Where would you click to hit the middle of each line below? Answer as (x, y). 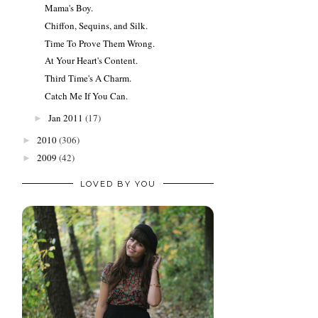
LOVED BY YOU (118, 184)
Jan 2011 (65, 118)
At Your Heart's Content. (92, 61)
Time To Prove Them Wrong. (100, 43)
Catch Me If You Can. (87, 95)
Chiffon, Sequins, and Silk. (97, 25)
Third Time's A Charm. (88, 78)
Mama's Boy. (69, 8)
